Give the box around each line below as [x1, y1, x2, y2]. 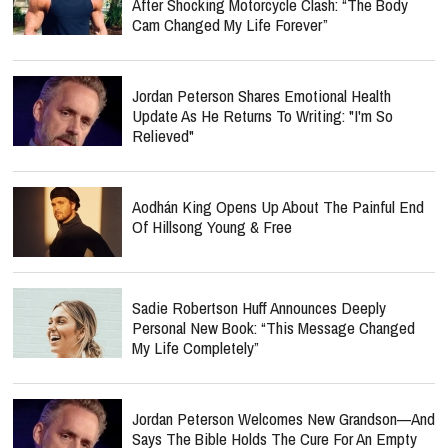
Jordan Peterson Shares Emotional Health [132, 84, 391, 107]
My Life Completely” [132, 336, 259, 359]
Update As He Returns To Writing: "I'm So [132, 104, 393, 127]
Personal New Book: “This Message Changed [132, 316, 415, 339]
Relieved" [132, 124, 194, 147]
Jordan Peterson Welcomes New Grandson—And [132, 407, 435, 430]
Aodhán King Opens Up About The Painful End [132, 195, 424, 218]
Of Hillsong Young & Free [132, 215, 292, 238]
